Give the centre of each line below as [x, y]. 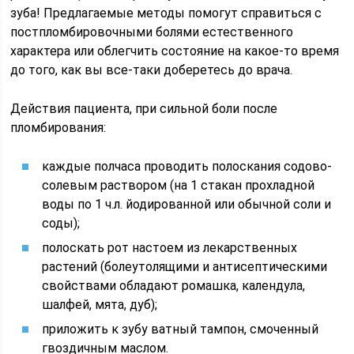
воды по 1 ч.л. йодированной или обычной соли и [187, 204]
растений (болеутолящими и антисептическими [185, 267]
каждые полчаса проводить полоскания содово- [187, 166]
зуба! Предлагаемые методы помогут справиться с [166, 13]
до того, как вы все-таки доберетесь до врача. [152, 70]
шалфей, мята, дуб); [100, 305]
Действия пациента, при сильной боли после [144, 109]
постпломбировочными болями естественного [152, 32]
